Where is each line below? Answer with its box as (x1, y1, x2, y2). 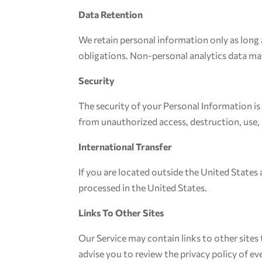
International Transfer (78, 141, 173, 152)
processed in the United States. (78, 182, 208, 193)
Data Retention (78, 9, 143, 20)
